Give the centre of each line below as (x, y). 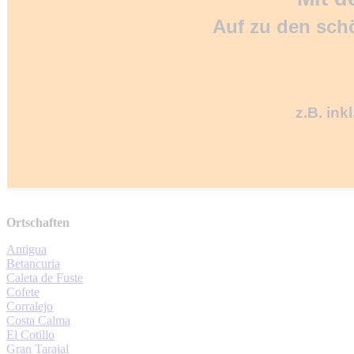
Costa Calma (38, 320)
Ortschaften (38, 222)
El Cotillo (30, 334)
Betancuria (33, 263)
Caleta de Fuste (45, 277)
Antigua (26, 249)
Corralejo (30, 306)
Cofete (23, 292)
